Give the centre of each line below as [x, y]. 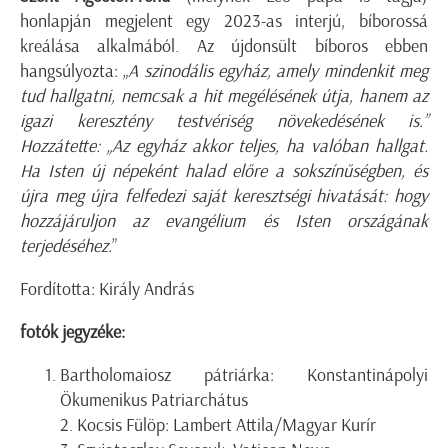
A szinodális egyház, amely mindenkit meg [278, 70]
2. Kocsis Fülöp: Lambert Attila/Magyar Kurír [218, 424]
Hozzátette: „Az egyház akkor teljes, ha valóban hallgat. [224, 145]
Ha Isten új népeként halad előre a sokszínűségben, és [224, 170]
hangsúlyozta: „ [74, 70]
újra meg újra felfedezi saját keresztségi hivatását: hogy [224, 195]
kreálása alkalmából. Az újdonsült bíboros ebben [224, 45]
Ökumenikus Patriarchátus [154, 399]
